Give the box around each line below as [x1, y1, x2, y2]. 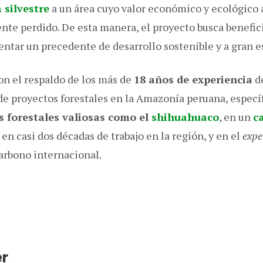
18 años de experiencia [134, 72, 252, 86]
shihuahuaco [151, 110, 219, 124]
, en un [219, 110, 253, 124]
